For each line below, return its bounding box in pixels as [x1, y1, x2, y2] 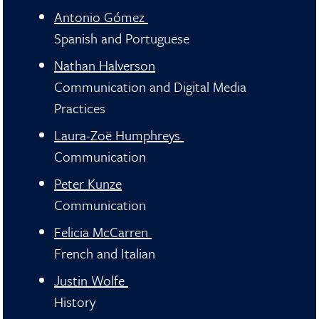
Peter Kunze [54, 174, 122, 193]
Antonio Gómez [54, 7, 148, 26]
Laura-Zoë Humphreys [54, 125, 184, 145]
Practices [54, 98, 105, 117]
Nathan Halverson [54, 56, 155, 75]
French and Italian [54, 244, 155, 263]
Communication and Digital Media [54, 77, 246, 96]
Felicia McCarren [54, 222, 152, 241]
